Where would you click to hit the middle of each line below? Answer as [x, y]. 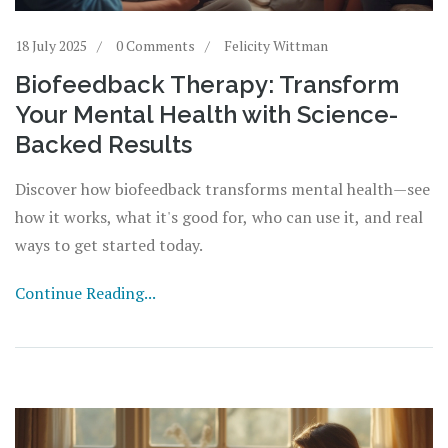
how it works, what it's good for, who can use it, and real [219, 216]
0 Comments [155, 45]
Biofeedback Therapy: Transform [207, 84]
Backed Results [103, 144]
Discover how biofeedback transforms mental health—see [222, 188]
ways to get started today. [109, 244]
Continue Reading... [85, 292]
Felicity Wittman [276, 45]
